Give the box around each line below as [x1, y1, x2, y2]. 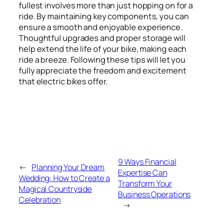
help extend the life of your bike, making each [19, 43, 187, 55]
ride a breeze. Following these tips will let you [19, 54, 186, 66]
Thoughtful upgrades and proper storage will [19, 33, 185, 44]
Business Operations [118, 188, 191, 200]
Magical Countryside [19, 183, 92, 194]
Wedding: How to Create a [19, 172, 110, 184]
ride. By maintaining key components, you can [19, 11, 189, 22]
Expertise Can [118, 167, 167, 178]
